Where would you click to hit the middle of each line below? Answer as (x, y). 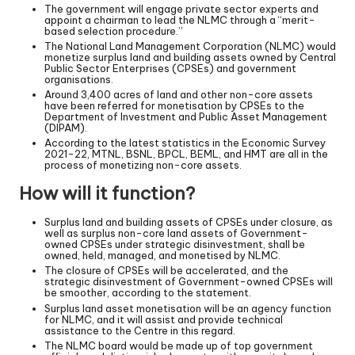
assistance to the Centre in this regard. (140, 330)
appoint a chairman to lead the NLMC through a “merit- (180, 19)
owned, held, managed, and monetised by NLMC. (162, 256)
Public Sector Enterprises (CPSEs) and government (170, 69)
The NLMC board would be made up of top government (179, 345)
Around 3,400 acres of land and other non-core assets (179, 95)
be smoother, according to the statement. (148, 293)
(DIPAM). (66, 128)
